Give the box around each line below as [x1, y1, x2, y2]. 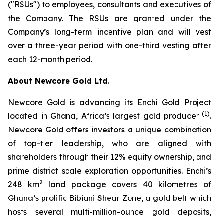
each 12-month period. [8, 54, 92, 64]
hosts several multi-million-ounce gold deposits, [8, 207, 211, 217]
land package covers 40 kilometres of [43, 179, 211, 189]
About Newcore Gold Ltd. [8, 76, 109, 86]
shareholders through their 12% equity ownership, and [8, 152, 211, 162]
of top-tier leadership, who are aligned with [8, 138, 211, 148]
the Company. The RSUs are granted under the [8, 13, 211, 23]
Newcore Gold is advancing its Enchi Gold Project [8, 97, 211, 107]
